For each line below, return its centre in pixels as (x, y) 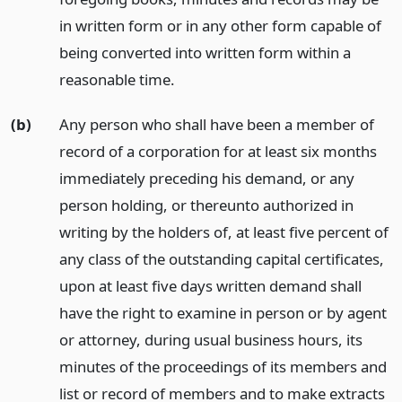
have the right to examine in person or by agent (223, 313)
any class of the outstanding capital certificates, (221, 259)
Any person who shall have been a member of (216, 125)
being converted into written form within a (205, 52)
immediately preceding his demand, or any (206, 179)
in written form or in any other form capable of (220, 25)
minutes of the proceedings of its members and (223, 367)
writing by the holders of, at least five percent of (223, 232)
